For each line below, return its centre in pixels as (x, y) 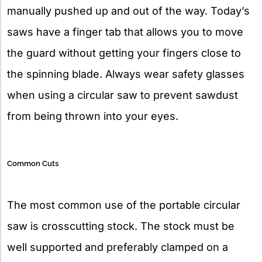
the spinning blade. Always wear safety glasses (126, 74)
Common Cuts (33, 163)
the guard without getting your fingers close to (124, 53)
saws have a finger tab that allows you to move (125, 32)
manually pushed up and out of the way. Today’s (128, 11)
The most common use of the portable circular (124, 205)
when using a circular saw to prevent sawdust (123, 95)
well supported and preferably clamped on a (118, 247)
